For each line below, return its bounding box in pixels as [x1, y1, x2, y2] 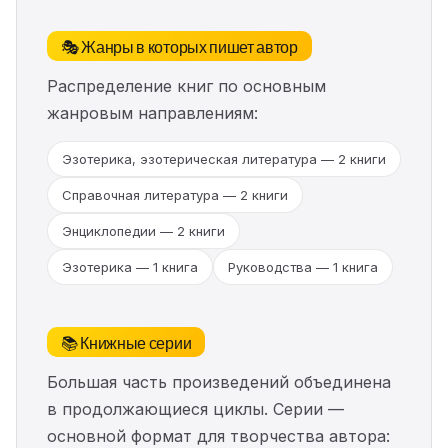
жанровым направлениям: [47, 103, 258, 123]
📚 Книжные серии [61, 330, 192, 354]
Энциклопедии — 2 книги [62, 223, 225, 239]
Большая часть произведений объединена [47, 372, 391, 392]
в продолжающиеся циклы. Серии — [47, 399, 344, 419]
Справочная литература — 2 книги [62, 187, 288, 203]
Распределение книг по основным [47, 76, 326, 96]
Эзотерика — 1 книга [62, 259, 198, 275]
